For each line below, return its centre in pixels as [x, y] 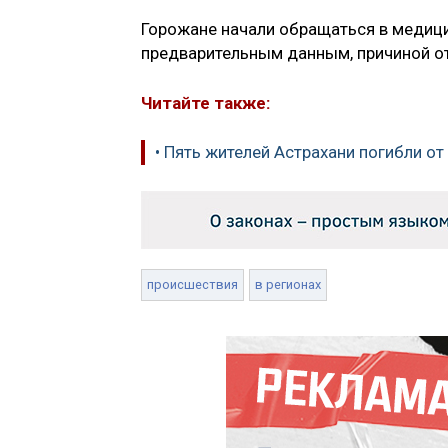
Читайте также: [205, 102]
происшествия [192, 284]
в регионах [288, 284]
